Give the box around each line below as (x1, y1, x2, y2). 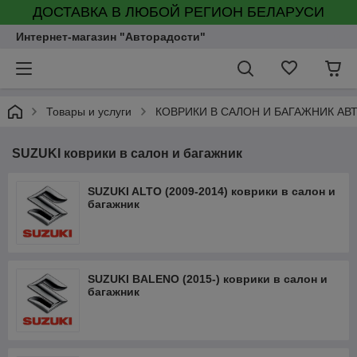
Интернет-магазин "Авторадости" (16, 30, 206, 43)
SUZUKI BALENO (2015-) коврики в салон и (88, 273, 328, 285)
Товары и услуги (46, 105, 131, 118)
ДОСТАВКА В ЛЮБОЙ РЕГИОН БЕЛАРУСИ (33, 4, 324, 20)
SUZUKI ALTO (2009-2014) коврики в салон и (88, 185, 335, 198)
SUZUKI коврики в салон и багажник (12, 147, 242, 160)
